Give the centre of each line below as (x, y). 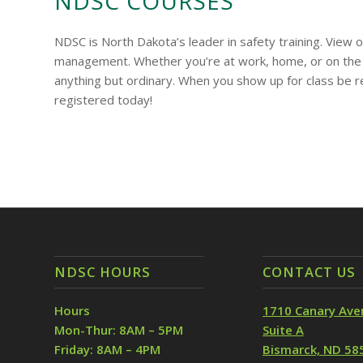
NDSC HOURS (102, 272)
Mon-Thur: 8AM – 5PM (119, 330)
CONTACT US (309, 272)
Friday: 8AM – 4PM (107, 350)
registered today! (103, 99)
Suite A (283, 330)
